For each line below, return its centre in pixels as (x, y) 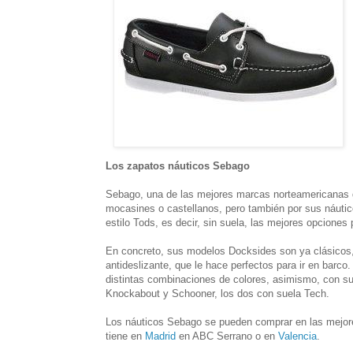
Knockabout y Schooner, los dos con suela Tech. (217, 293)
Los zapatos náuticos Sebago (178, 165)
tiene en (125, 336)
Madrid (160, 336)
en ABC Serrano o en (227, 336)
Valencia (297, 336)
